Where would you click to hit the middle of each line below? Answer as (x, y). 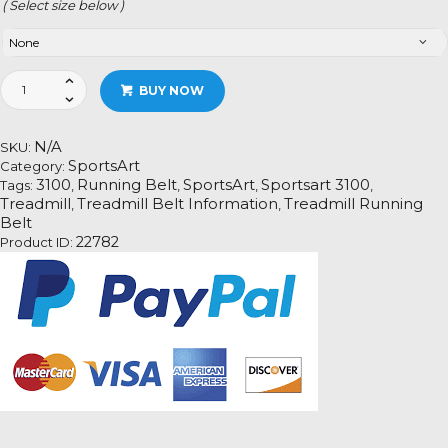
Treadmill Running (353, 203)
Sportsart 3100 (315, 184)
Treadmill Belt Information (177, 203)
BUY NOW (171, 90)
